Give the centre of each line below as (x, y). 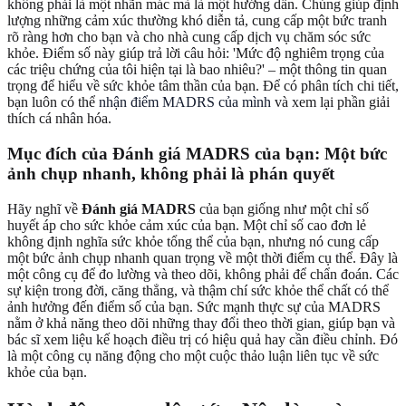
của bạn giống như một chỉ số (282, 208)
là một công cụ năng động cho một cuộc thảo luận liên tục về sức (193, 355)
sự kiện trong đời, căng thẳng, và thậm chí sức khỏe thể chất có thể (198, 290)
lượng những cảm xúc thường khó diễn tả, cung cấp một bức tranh (197, 21)
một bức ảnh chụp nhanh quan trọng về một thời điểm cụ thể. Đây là (203, 257)
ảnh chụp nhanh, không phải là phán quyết (171, 174)
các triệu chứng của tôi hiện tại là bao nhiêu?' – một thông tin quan (197, 70)
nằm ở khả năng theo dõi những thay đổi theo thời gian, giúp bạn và (201, 323)
